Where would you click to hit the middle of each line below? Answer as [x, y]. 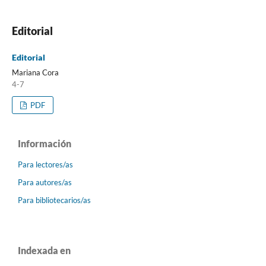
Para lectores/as [45, 164]
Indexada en [44, 250]
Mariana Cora [35, 72]
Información [45, 143]
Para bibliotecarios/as [54, 200]
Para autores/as [45, 182]
